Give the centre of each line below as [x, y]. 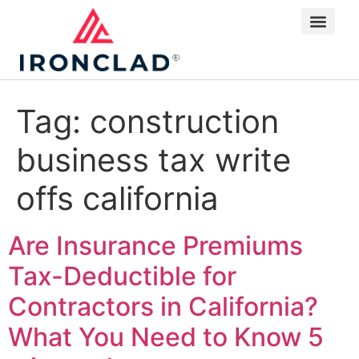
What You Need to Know [158, 337]
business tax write [153, 160]
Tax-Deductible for [122, 276]
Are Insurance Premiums [155, 246]
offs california [117, 199]
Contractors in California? [163, 307]
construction [184, 122]
